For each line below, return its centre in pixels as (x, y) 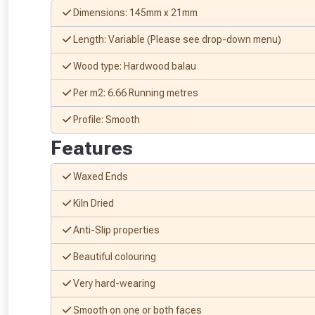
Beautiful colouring (114, 257)
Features (92, 148)
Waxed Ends (99, 177)
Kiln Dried (92, 204)
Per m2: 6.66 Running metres (135, 93)
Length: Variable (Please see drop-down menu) (176, 40)
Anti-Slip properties (115, 230)
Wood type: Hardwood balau (134, 66)
